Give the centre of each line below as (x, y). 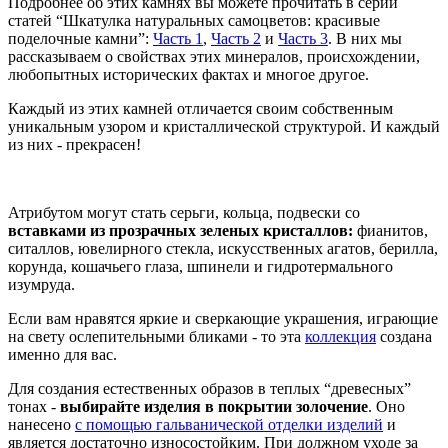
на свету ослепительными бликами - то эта (156, 337)
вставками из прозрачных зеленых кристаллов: (182, 231)
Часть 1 (178, 39)
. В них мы (365, 39)
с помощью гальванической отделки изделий (229, 425)
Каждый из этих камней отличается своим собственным (200, 109)
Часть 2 (236, 39)
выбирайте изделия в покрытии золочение (214, 407)
